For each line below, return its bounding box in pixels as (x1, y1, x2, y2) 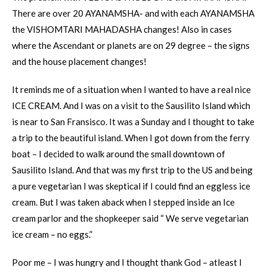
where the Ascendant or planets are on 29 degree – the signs (12, 40, 250, 51)
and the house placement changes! (12, 56, 147, 67)
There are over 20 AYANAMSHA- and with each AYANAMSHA (12, 8, 254, 19)
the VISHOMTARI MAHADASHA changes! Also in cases (12, 24, 232, 35)
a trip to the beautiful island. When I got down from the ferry (12, 132, 250, 144)
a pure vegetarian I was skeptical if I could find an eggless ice (12, 181, 250, 192)
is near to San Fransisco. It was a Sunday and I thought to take (12, 116, 254, 128)
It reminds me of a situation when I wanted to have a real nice (12, 84, 251, 95)
